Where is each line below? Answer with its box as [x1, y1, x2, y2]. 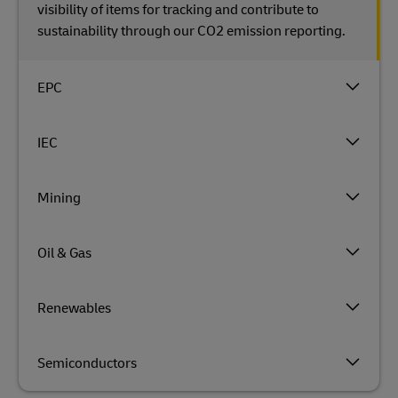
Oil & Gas [37, 244, 92, 262]
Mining [37, 189, 81, 207]
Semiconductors [37, 354, 137, 372]
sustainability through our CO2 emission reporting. [37, 22, 346, 40]
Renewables [37, 299, 111, 317]
